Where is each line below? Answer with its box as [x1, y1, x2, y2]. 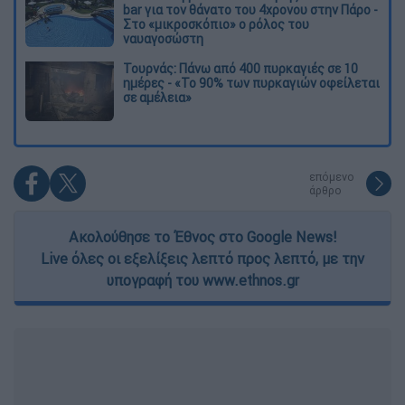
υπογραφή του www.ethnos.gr [106, 271, 299, 290]
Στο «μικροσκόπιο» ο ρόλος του [123, 15, 309, 33]
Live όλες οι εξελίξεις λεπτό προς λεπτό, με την [41, 250, 364, 268]
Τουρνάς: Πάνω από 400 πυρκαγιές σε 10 [123, 61, 358, 78]
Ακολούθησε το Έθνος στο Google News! [69, 228, 336, 247]
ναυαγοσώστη [123, 30, 203, 47]
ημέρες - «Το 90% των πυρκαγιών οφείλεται [123, 75, 380, 92]
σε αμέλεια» [123, 89, 192, 107]
